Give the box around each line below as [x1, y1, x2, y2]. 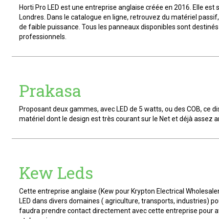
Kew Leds [19, 162, 93, 183]
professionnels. [19, 33, 66, 41]
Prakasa [19, 80, 81, 101]
